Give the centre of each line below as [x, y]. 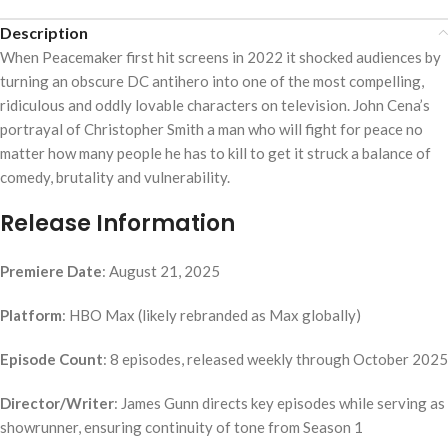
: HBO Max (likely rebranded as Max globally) [211, 314]
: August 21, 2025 [161, 270]
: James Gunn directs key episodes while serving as [279, 402]
